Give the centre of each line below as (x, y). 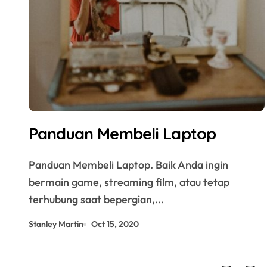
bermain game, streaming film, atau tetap (129, 182)
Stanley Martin (56, 224)
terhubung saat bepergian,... (96, 199)
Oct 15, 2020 (115, 224)
